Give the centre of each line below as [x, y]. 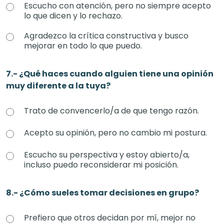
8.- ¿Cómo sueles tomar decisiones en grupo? [102, 193]
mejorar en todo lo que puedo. [83, 46]
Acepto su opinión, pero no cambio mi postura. [115, 133]
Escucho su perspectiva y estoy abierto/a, [107, 155]
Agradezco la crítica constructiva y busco [106, 36]
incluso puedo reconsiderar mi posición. [101, 165]
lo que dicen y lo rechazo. [73, 16]
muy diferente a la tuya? [58, 86]
